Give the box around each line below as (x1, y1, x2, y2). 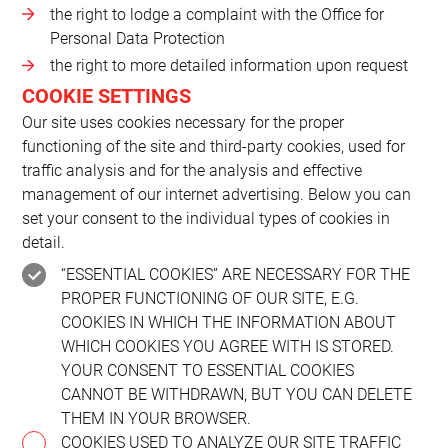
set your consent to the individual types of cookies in (22, 208, 391, 228)
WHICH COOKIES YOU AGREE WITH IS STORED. (60, 336, 394, 356)
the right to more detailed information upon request (49, 55, 408, 75)
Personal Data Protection (49, 28, 225, 48)
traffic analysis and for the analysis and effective (22, 160, 363, 180)
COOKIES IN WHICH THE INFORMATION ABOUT (60, 312, 396, 332)
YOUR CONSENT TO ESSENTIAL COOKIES (60, 360, 354, 380)
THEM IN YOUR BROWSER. (60, 408, 251, 428)
